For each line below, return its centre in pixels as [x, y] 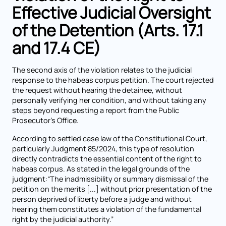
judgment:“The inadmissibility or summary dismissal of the [110, 179]
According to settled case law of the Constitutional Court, [110, 138]
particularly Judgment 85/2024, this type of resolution [103, 149]
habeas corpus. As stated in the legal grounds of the [101, 169]
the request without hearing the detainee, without [97, 90]
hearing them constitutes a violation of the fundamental [107, 209]
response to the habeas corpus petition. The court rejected [113, 80]
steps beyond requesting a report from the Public [96, 110]
